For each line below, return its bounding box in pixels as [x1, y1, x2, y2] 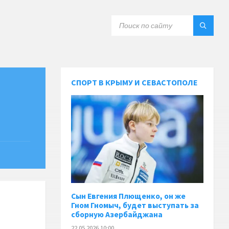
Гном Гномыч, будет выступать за [71, 200, 199, 211]
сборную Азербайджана [71, 210, 163, 220]
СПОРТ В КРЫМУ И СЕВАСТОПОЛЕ [71, 77, 198, 87]
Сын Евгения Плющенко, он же [71, 191, 186, 201]
